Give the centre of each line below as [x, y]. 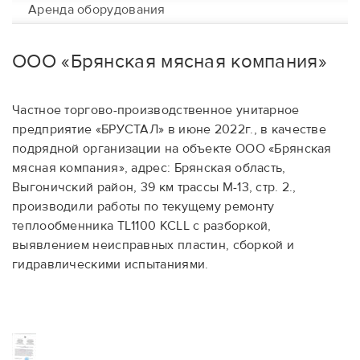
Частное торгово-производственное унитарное [156, 110]
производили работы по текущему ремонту [143, 207]
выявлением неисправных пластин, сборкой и [153, 245]
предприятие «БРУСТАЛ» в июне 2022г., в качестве [170, 129]
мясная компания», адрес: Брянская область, [149, 168]
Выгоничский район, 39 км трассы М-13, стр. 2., [154, 187]
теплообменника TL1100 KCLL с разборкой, [142, 226]
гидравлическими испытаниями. [110, 264]
